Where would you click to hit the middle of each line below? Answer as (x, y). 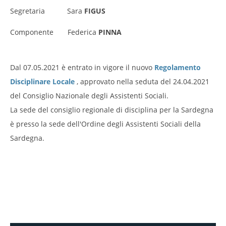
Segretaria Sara (47, 11)
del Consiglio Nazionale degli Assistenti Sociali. (89, 95)
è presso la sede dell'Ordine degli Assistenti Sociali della (105, 124)
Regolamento (178, 67)
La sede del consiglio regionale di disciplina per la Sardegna (112, 109)
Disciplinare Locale (42, 81)
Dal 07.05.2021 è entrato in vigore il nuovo (82, 67)
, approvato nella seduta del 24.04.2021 (142, 81)
